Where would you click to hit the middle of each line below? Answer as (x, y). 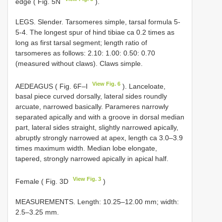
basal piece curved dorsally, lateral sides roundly (91, 96)
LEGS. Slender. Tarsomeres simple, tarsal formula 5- (98, 22)
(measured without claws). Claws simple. (79, 63)
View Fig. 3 (87, 179)
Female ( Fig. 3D (43, 181)
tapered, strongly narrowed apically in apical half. (92, 159)
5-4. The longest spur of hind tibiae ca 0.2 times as (95, 32)
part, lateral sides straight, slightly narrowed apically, (97, 128)
